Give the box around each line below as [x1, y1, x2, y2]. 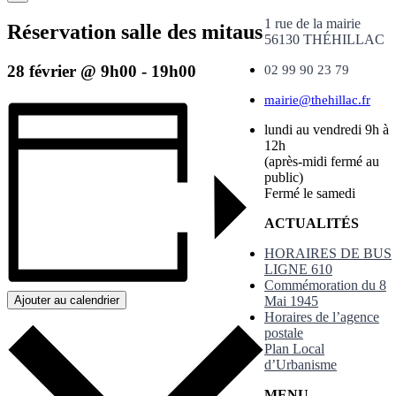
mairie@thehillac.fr [264, 92, 370, 107]
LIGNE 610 [264, 261, 332, 277]
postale [264, 324, 303, 340]
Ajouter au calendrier [14, 293, 119, 308]
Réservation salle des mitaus [7, 19, 263, 43]
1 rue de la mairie [264, 15, 361, 31]
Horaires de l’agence [264, 308, 379, 324]
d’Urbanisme [264, 356, 337, 372]
